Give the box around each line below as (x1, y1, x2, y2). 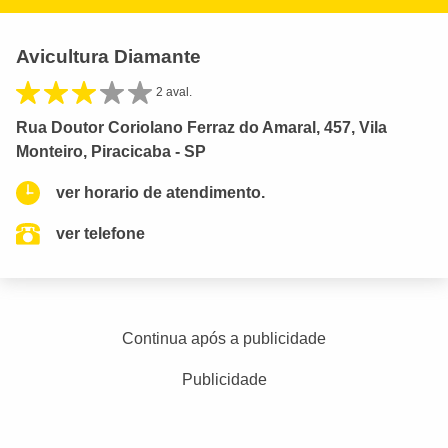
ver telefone (56, 225, 145, 243)
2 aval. (156, 85, 192, 100)
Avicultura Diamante (16, 46, 201, 68)
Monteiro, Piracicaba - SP (16, 143, 206, 161)
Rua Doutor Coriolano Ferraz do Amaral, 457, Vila (16, 119, 387, 137)
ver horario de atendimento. (56, 184, 265, 202)
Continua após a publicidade (122, 330, 326, 348)
